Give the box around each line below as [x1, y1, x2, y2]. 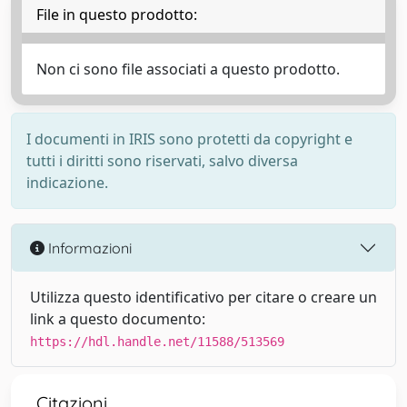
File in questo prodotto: [36, 5, 197, 25]
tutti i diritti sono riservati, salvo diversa [26, 151, 298, 171]
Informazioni [45, 238, 132, 257]
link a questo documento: [30, 309, 205, 329]
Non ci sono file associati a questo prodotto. [36, 59, 340, 79]
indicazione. [26, 173, 108, 193]
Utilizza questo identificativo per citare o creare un [30, 287, 377, 307]
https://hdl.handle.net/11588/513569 [30, 334, 284, 349]
